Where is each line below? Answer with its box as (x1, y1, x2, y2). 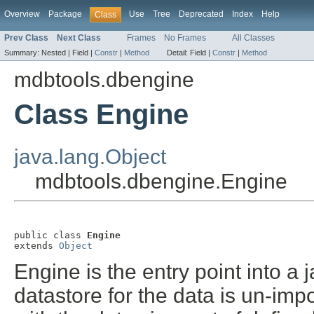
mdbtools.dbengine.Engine (35, 170, 287, 193)
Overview (4, 9, 40, 19)
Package (48, 9, 82, 19)
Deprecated (179, 9, 224, 19)
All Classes (232, 33, 275, 43)
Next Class (57, 33, 101, 43)
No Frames (164, 33, 206, 43)
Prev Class (4, 33, 48, 43)
